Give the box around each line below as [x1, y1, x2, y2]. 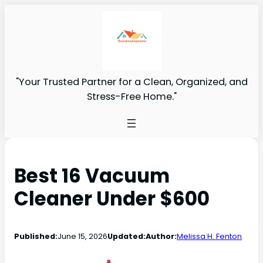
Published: [14, 230, 58, 242]
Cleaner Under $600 [14, 185, 210, 212]
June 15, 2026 [58, 230, 107, 242]
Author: [146, 230, 177, 242]
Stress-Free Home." [86, 89, 177, 103]
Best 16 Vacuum [14, 162, 170, 189]
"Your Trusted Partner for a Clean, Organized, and [15, 75, 248, 89]
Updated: [107, 230, 146, 242]
